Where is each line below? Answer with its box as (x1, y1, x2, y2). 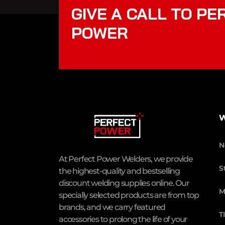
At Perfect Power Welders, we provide (59, 154, 193, 164)
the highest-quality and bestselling (59, 166, 180, 176)
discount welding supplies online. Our (59, 178, 189, 188)
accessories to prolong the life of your (59, 214, 188, 224)
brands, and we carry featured (59, 202, 166, 212)
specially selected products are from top (59, 190, 199, 200)
